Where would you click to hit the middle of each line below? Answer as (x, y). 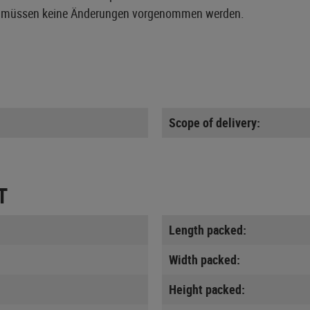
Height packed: (207, 289)
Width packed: (204, 259)
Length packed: (208, 229)
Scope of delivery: (215, 122)
